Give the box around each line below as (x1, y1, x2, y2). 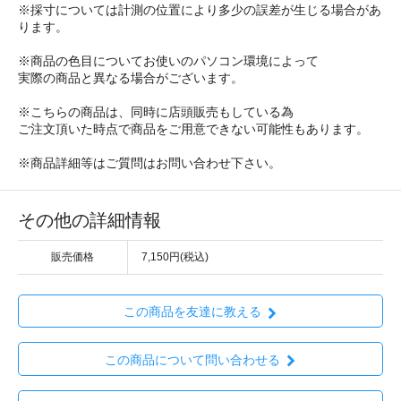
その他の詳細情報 (18, 210, 161, 231)
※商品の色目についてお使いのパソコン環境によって (18, 54, 319, 69)
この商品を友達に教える (123, 304, 261, 320)
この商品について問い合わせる (104, 352, 280, 367)
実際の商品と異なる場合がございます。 (18, 71, 243, 86)
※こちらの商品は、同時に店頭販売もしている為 (18, 105, 294, 120)
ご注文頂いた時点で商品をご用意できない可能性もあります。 (18, 122, 369, 137)
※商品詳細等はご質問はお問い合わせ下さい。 (18, 156, 281, 171)
